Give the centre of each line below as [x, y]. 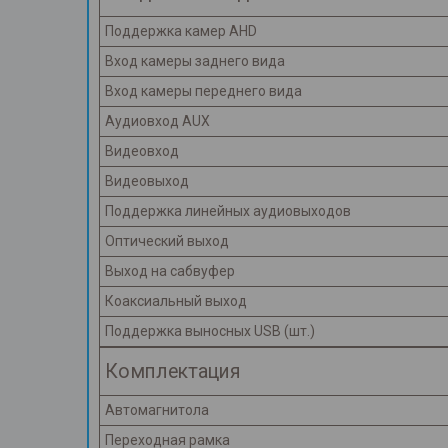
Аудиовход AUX [157, 121]
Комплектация [173, 372]
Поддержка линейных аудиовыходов [228, 211]
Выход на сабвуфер [170, 271]
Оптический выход [167, 241]
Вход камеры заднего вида [195, 61]
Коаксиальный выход [176, 301]
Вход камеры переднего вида [203, 91]
